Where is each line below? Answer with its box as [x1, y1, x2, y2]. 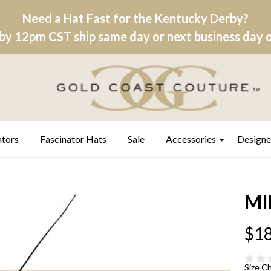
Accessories [166, 133, 216, 145]
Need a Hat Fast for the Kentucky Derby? [22, 11, 249, 25]
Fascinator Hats [40, 133, 106, 145]
